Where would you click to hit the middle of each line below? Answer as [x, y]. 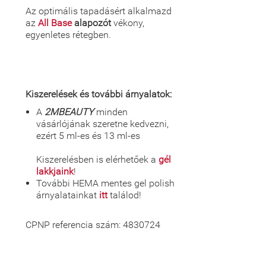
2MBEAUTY [69, 112]
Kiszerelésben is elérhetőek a [97, 159]
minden [111, 112]
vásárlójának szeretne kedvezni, [102, 124]
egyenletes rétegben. [68, 35]
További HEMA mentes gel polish [105, 183]
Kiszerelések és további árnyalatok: [99, 94]
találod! [124, 195]
